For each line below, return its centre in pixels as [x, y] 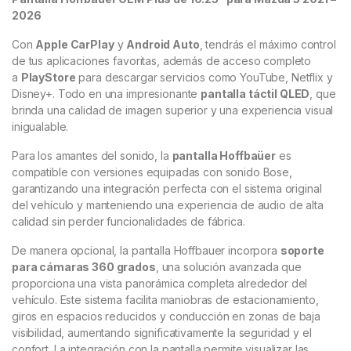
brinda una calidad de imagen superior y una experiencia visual [173, 110]
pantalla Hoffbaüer [224, 156]
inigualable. [40, 127]
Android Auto [163, 45]
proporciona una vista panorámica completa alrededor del [160, 284]
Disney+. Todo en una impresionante [107, 94]
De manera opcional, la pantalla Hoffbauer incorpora [146, 251]
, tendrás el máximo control [268, 45]
